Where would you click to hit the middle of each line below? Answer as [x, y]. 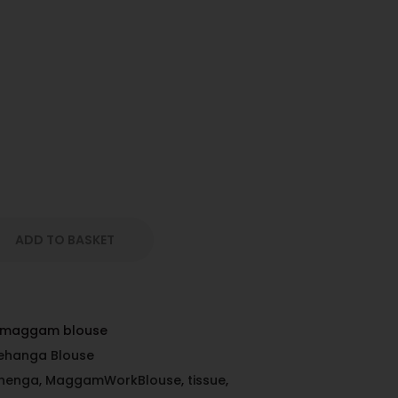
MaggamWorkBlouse [113, 381]
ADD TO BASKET [65, 240]
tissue [207, 381]
